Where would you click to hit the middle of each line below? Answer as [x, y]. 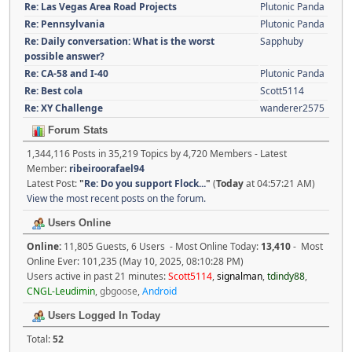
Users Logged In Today [103, 316]
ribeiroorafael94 [107, 169]
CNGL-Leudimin [61, 291]
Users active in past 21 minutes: [97, 277]
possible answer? [64, 57]
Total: [40, 339]
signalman [240, 277]
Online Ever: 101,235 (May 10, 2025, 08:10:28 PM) [135, 262]
